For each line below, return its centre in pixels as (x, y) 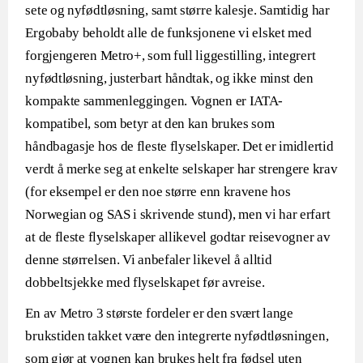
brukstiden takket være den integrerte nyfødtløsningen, (177, 336)
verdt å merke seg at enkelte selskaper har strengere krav (181, 169)
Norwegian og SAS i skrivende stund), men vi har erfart (178, 214)
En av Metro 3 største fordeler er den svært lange (159, 313)
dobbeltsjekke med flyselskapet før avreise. (145, 282)
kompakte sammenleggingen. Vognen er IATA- (154, 101)
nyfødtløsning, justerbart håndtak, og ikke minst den (169, 78)
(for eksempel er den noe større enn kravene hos (158, 192)
